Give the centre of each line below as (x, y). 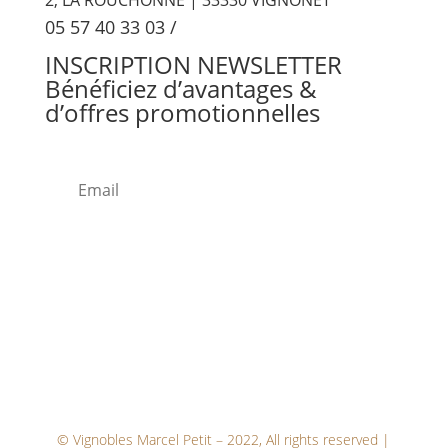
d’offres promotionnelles (182, 113)
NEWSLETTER (269, 65)
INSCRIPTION (117, 65)
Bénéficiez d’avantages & (180, 89)
